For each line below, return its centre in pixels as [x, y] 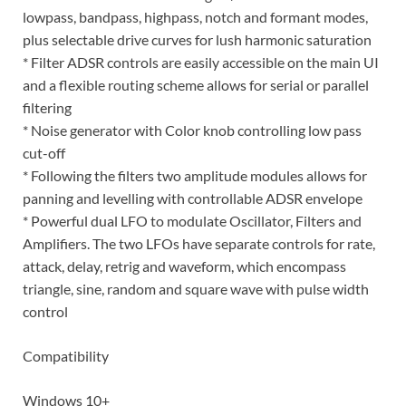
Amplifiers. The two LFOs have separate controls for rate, [199, 243]
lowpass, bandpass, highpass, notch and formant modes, [195, 16]
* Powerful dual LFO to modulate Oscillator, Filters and [192, 220]
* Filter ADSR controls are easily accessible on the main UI [201, 62]
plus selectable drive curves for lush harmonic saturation [197, 39]
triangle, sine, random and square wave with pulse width [196, 288]
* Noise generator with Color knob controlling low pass [192, 130]
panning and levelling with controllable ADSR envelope [193, 198]
